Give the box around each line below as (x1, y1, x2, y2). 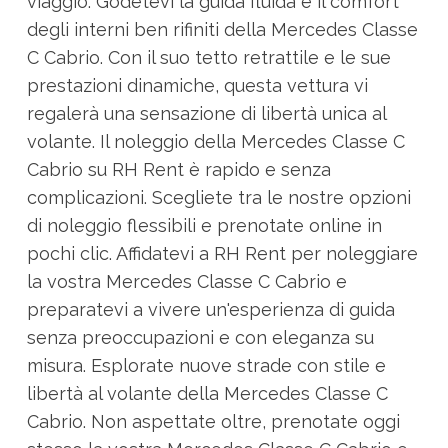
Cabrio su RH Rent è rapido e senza (26, 159, 331, 181)
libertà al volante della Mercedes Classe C (26, 383, 388, 405)
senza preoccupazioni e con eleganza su (26, 327, 374, 349)
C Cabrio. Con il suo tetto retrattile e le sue (26, 47, 391, 69)
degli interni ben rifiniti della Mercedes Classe (26, 19, 418, 41)
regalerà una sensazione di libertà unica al (26, 103, 386, 125)
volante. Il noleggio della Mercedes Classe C (26, 131, 405, 153)
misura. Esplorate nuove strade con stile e (26, 355, 386, 377)
